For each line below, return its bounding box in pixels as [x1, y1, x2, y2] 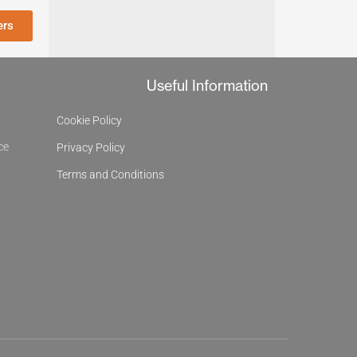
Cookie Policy [57, 113, 122, 127]
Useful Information [147, 76, 268, 95]
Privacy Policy [57, 140, 125, 154]
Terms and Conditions [57, 167, 164, 181]
